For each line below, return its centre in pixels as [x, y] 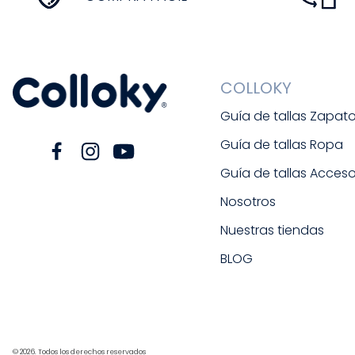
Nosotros [248, 202]
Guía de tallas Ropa [282, 145]
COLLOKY [256, 88]
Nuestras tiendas [273, 231]
